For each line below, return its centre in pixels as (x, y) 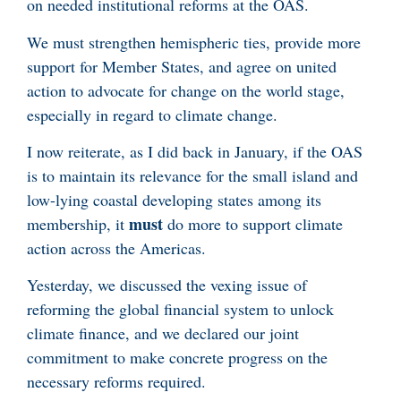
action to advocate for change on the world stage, (186, 90)
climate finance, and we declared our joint (163, 333)
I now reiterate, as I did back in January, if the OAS (195, 152)
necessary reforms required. (119, 382)
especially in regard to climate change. (152, 114)
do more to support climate (255, 224)
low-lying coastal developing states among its (174, 200)
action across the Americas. (116, 248)
